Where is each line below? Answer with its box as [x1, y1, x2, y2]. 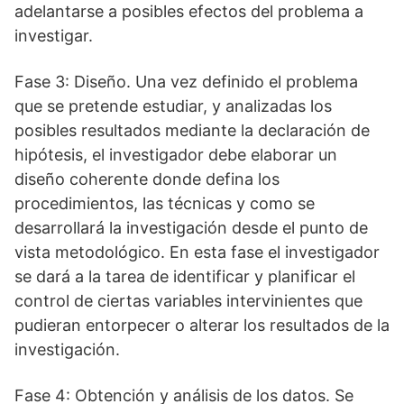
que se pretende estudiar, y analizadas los [14, 96, 332, 115]
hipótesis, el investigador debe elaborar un [14, 144, 337, 164]
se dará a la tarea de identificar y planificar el [14, 266, 355, 286]
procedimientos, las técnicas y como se [14, 193, 315, 213]
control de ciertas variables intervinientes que [14, 290, 363, 310]
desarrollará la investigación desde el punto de [14, 217, 368, 237]
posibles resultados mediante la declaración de [14, 120, 370, 140]
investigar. [14, 25, 93, 45]
